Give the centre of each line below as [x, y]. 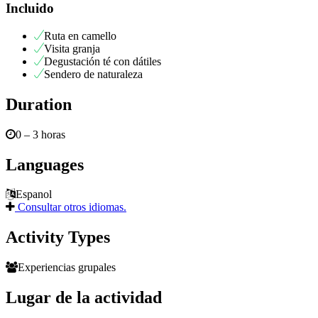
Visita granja [72, 48]
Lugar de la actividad [84, 298]
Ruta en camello [80, 35]
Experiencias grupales [67, 268]
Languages [45, 164]
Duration [39, 104]
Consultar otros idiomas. [71, 207]
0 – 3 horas [40, 134]
